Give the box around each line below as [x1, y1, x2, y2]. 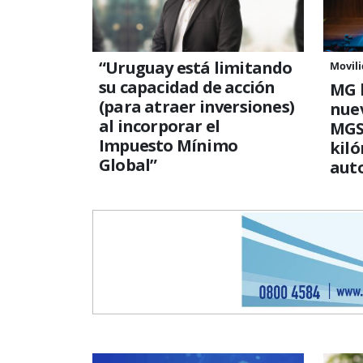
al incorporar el [99, 114, 220, 137]
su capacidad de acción [99, 75, 275, 98]
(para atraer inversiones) [99, 95, 294, 117]
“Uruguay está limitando [99, 56, 293, 79]
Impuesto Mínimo [99, 134, 237, 156]
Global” [99, 153, 157, 176]
